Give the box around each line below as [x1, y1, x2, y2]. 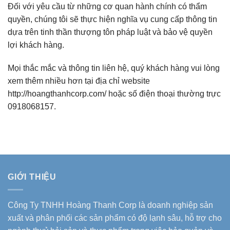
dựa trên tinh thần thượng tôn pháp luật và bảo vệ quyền [8, 27, 213, 36]
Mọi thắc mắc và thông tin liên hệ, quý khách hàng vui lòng [8, 64, 220, 73]
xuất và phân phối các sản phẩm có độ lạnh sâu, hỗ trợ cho [8, 213, 222, 222]
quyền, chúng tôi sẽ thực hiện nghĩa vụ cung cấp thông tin [8, 14, 217, 24]
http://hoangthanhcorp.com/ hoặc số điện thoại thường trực [8, 89, 221, 99]
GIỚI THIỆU [8, 172, 56, 182]
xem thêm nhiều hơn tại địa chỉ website [8, 76, 150, 86]
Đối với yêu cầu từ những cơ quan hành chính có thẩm [8, 2, 207, 11]
